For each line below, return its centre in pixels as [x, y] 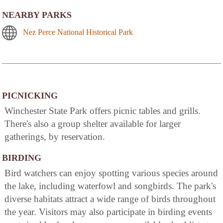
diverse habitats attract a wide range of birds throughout [110, 199]
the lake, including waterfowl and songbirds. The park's [110, 186]
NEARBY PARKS [37, 15]
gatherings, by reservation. [55, 136]
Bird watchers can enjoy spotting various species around [111, 173]
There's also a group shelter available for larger [93, 123]
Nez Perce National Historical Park [78, 32]
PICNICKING [30, 95]
